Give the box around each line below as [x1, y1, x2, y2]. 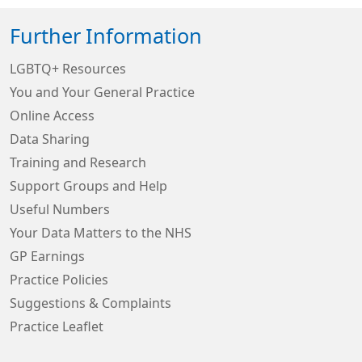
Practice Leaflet [10, 320, 103, 333]
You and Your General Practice [10, 86, 195, 99]
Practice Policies [10, 273, 108, 286]
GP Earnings [10, 250, 85, 263]
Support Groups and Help [10, 179, 167, 192]
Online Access [10, 109, 95, 122]
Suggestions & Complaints [10, 297, 171, 309]
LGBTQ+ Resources [10, 62, 126, 75]
